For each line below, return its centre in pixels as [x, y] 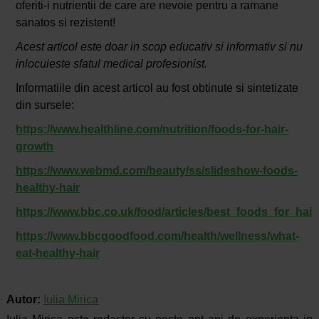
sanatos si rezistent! [65, 22]
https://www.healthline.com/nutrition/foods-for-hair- [152, 129]
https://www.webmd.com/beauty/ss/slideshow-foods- [156, 170]
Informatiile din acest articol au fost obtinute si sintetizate [157, 88]
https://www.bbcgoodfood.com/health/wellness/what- [157, 236]
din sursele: [45, 105]
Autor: [25, 299]
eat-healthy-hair [57, 253]
